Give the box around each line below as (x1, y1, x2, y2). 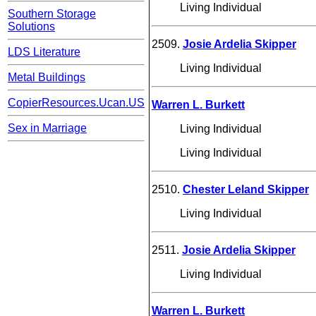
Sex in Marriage (8, 122, 87, 135)
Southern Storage (8, 8, 96, 20)
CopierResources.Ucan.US (8, 97, 145, 109)
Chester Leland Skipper (183, 183, 309, 195)
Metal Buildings (8, 71, 85, 84)
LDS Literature (8, 46, 80, 59)
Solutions (8, 20, 55, 33)
